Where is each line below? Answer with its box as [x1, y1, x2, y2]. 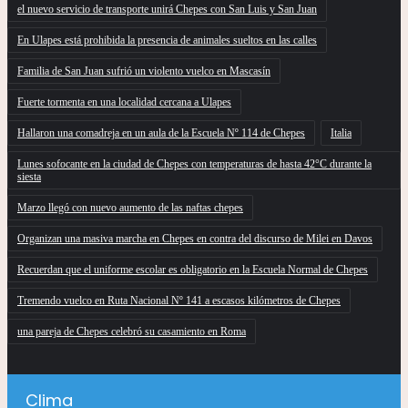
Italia [331, 127, 352, 140]
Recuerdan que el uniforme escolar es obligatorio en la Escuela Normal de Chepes [17, 263, 368, 277]
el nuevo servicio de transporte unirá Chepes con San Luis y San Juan [17, 3, 317, 16]
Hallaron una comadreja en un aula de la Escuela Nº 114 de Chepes [17, 127, 305, 140]
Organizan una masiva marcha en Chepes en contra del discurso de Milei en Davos [17, 232, 372, 246]
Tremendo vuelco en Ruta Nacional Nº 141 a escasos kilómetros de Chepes [17, 294, 341, 308]
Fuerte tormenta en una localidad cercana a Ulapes [17, 96, 231, 109]
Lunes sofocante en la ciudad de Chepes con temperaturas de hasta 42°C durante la [17, 158, 372, 171]
